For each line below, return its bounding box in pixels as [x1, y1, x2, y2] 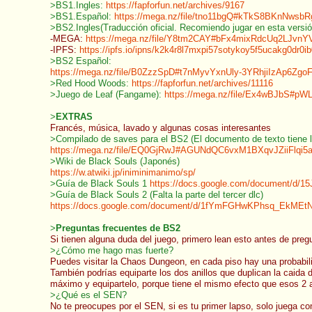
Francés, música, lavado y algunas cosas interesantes [50, 123, 271, 133]
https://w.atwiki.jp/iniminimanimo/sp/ [50, 167, 196, 178]
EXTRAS [56, 111, 93, 122]
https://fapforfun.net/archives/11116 [132, 78, 273, 88]
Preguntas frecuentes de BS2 [56, 223, 180, 233]
